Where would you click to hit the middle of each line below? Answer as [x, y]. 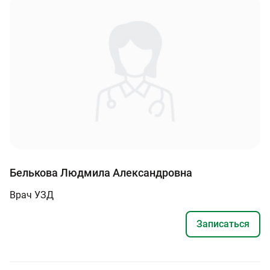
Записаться [223, 224]
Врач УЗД [32, 195]
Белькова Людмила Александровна [101, 172]
